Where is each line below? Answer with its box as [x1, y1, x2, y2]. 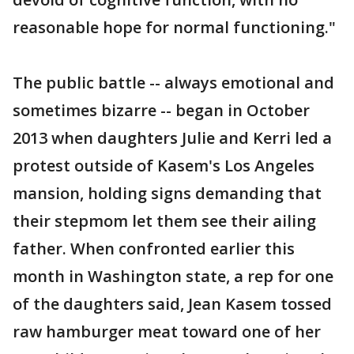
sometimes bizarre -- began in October [13, 99, 310, 121]
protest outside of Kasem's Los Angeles [13, 154, 314, 176]
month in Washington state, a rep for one [13, 265, 333, 287]
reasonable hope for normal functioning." [13, 16, 336, 38]
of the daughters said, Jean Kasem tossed [13, 292, 332, 314]
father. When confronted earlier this [13, 237, 295, 259]
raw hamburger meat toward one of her [13, 320, 321, 342]
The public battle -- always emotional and [13, 71, 334, 93]
